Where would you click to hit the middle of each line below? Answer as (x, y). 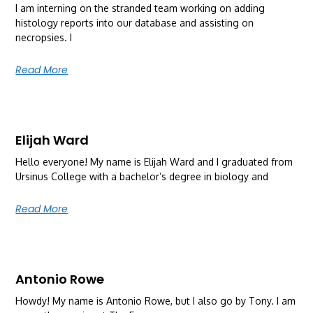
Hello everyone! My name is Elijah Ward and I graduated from (154, 161)
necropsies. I (44, 37)
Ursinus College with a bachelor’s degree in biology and (142, 176)
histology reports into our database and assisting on (135, 22)
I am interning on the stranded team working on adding (140, 8)
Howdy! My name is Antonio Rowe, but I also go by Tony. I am (156, 300)
